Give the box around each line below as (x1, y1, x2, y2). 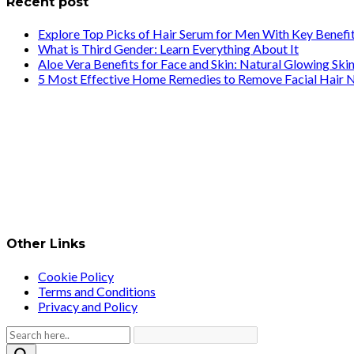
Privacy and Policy (38, 298, 137, 314)
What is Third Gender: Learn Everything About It (38, 41, 299, 57)
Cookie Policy (38, 268, 114, 284)
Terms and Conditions (38, 283, 156, 299)
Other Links (6, 236, 85, 252)
